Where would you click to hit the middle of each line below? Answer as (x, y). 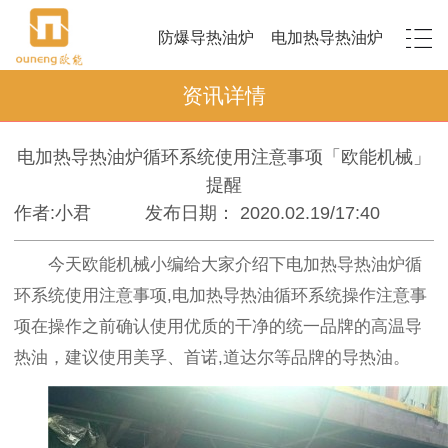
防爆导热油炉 (205, 37)
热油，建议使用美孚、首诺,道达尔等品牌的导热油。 (212, 357)
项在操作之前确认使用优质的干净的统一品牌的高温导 (218, 326)
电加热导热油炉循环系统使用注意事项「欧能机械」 (224, 156)
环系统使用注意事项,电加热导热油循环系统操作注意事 (220, 295)
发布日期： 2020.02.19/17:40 (262, 212)
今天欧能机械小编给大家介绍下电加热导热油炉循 (234, 264)
